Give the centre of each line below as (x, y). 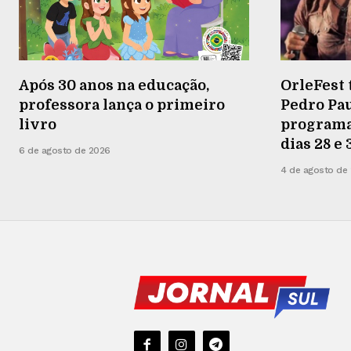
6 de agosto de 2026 (65, 151)
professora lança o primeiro (122, 105)
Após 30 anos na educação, (114, 86)
